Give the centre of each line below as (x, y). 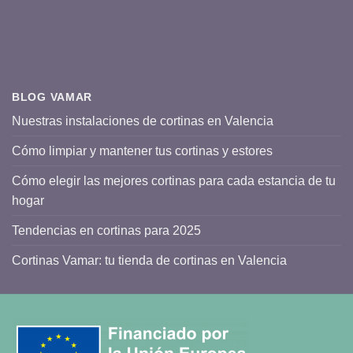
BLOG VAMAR (52, 97)
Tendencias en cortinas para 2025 (106, 230)
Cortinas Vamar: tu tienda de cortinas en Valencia (149, 260)
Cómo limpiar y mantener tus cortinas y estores (142, 150)
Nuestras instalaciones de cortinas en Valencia (143, 121)
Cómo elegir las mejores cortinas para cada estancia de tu (174, 180)
